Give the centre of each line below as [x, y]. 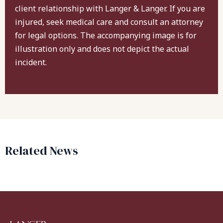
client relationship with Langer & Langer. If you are [110, 8]
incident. [31, 62]
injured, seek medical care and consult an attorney [109, 22]
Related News [42, 150]
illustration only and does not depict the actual [102, 49]
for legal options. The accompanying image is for [106, 35]
